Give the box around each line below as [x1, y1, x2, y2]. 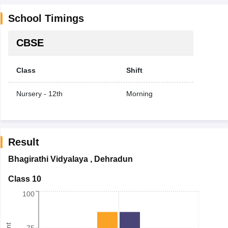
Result [8, 136, 39, 148]
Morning [126, 90, 153, 98]
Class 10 [8, 175, 41, 183]
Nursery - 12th [16, 90, 63, 98]
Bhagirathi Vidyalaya [8, 155, 88, 163]
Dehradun [94, 155, 133, 163]
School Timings [8, 13, 84, 24]
